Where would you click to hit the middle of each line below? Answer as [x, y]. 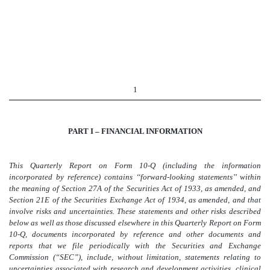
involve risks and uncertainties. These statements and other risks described [135, 212]
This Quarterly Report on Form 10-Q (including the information [135, 166]
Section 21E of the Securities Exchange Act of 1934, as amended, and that [135, 200]
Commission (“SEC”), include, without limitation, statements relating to [135, 257]
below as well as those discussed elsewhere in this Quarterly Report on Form [135, 223]
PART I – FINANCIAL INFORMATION [135, 131]
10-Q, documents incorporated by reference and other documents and [135, 234]
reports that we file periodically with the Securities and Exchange [135, 246]
